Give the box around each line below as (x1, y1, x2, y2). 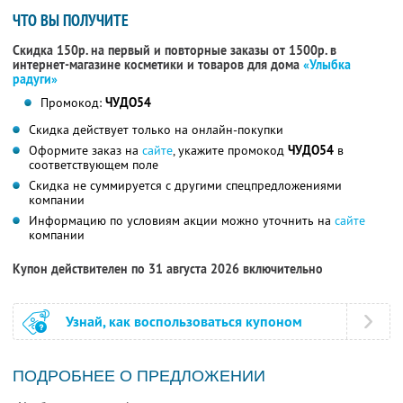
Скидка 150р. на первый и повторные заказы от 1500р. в (13, 42, 336, 59)
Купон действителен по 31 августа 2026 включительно (13, 261, 323, 278)
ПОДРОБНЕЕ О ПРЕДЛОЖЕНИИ (13, 367, 265, 386)
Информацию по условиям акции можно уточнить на (29, 212, 335, 229)
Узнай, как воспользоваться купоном (66, 312, 302, 332)
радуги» (13, 71, 58, 88)
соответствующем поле (29, 157, 158, 174)
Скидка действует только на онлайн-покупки (29, 121, 283, 139)
